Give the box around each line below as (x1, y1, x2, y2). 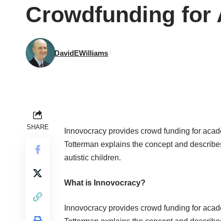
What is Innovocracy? (64, 179, 146, 187)
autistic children (64, 153, 119, 162)
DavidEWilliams (54, 48, 109, 57)
